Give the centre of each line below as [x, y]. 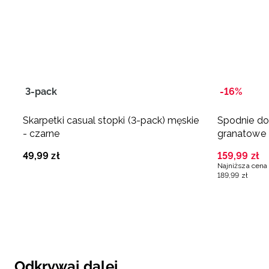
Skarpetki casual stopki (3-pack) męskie [111, 120]
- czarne [41, 133]
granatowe [242, 133]
